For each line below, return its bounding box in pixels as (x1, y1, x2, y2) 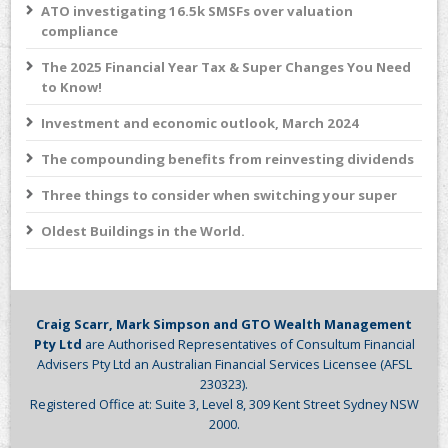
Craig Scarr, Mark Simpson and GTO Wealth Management (36, 314, 412, 333)
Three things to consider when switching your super (41, 185, 398, 204)
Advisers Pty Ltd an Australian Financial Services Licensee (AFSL (36, 354, 412, 373)
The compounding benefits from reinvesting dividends (41, 149, 415, 168)
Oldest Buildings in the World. (41, 221, 246, 240)
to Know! (41, 77, 103, 96)
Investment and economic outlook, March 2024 (41, 113, 360, 132)
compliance (41, 21, 119, 40)
